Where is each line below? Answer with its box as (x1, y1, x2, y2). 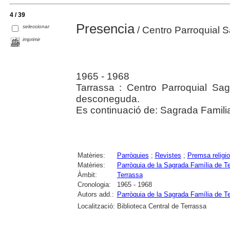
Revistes (155, 151, 181, 160)
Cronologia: (77, 181, 111, 189)
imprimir (23, 36, 41, 43)
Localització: (77, 202, 115, 210)
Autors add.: (77, 190, 114, 199)
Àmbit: (77, 171, 97, 179)
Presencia (75, 21, 135, 37)
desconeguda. (75, 93, 140, 105)
